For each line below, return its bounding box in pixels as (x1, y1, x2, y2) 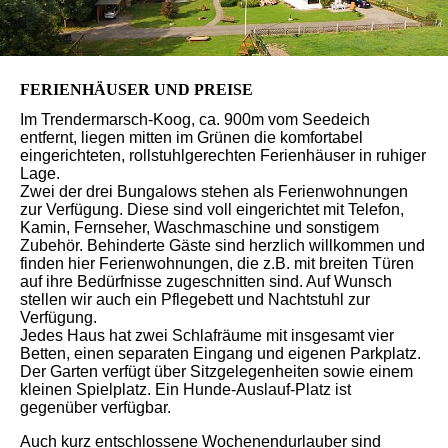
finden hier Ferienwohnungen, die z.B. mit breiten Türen (20, 254, 414, 272)
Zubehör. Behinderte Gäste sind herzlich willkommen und (20, 236, 425, 254)
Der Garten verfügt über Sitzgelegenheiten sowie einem (20, 362, 413, 380)
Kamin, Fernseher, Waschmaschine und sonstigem (20, 218, 379, 236)
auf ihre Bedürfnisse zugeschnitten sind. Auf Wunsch (20, 272, 392, 290)
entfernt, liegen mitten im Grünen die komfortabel (20, 128, 363, 146)
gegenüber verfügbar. (20, 398, 171, 416)
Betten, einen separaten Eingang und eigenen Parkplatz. (20, 344, 421, 362)
